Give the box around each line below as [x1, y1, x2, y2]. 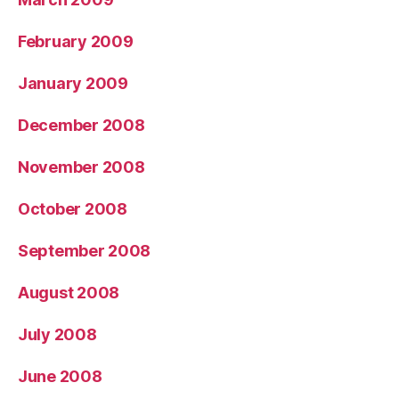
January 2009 [18, 73, 128, 93]
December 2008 [18, 115, 145, 134]
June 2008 [18, 366, 102, 386]
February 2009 [18, 31, 134, 51]
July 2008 [18, 324, 97, 344]
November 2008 [18, 157, 145, 176]
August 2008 [18, 282, 120, 302]
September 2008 [18, 240, 151, 260]
